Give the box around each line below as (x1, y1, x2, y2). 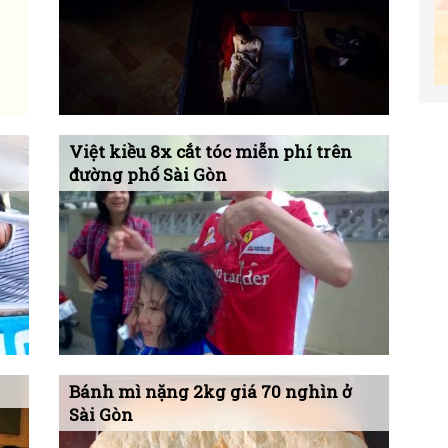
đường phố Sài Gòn (69, 163, 227, 186)
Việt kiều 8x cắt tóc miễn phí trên (69, 140, 352, 163)
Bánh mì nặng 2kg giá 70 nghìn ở (69, 380, 352, 403)
